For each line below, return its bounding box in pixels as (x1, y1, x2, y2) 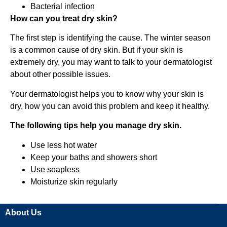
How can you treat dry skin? (10, 14, 118, 23)
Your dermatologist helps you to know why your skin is (10, 89, 204, 98)
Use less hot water (30, 140, 97, 149)
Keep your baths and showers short (30, 153, 157, 162)
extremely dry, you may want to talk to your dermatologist (10, 58, 212, 67)
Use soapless (30, 165, 80, 174)
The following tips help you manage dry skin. (10, 121, 181, 130)
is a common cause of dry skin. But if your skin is (10, 46, 183, 55)
